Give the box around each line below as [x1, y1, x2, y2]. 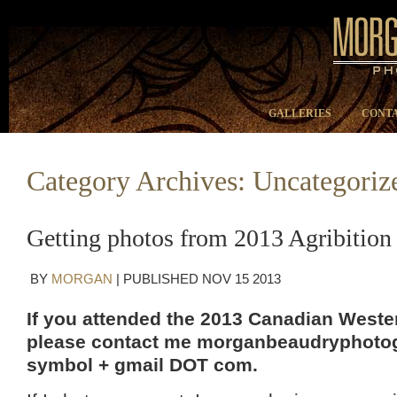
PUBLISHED [123, 272, 202, 286]
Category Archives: [27, 165, 253, 197]
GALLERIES [269, 107, 331, 120]
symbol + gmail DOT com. [27, 354, 258, 375]
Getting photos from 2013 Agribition [27, 224, 392, 252]
